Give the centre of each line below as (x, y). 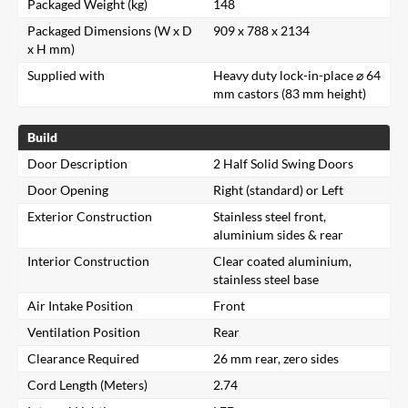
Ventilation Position (84, 331)
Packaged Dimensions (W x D (110, 30)
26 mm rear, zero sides (276, 358)
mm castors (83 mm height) (290, 93)
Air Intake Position (80, 305)
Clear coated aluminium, (282, 260)
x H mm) (51, 48)
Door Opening (68, 189)
